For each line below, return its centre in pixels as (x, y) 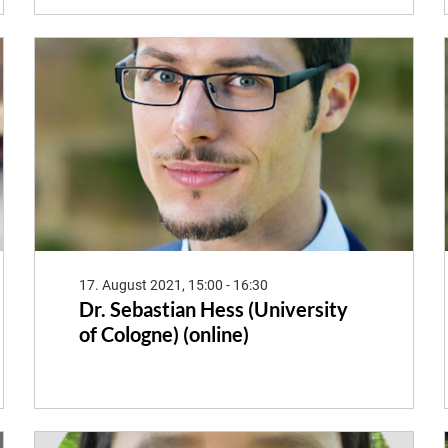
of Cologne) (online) (163, 333)
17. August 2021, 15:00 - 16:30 (173, 284)
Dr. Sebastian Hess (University (213, 308)
